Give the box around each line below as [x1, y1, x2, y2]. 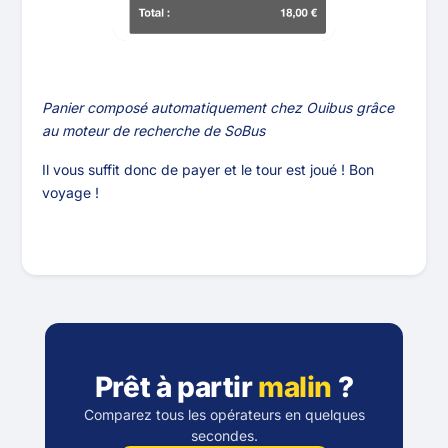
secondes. [190, 427, 258, 445]
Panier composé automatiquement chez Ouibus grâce [42, 99, 395, 117]
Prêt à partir [94, 370, 259, 405]
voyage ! [42, 184, 100, 202]
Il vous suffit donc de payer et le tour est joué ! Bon [42, 161, 375, 179]
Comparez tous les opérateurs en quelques [83, 406, 365, 424]
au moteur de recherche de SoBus [42, 122, 266, 140]
